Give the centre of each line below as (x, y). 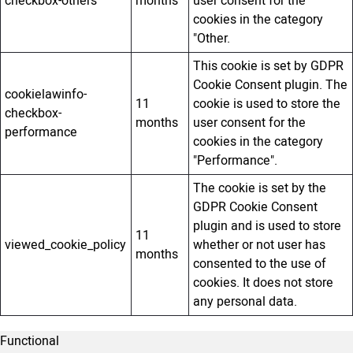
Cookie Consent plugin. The (271, 85)
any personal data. (245, 301)
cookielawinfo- (46, 94)
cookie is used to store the (267, 104)
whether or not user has (260, 245)
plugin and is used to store (268, 226)
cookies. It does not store (264, 282)
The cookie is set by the (260, 188)
